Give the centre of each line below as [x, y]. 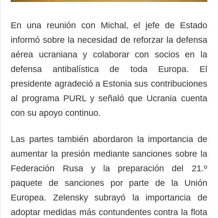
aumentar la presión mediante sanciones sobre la [109, 154]
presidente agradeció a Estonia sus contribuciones [109, 83]
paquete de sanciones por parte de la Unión [109, 183]
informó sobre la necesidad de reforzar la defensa [109, 40]
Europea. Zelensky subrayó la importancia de [109, 197]
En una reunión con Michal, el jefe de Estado [109, 25]
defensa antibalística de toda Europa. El [109, 69]
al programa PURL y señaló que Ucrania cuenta [109, 98]
